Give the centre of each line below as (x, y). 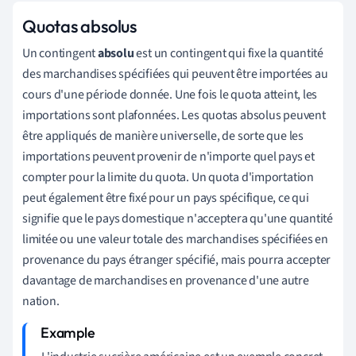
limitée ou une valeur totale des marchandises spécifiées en (176, 240)
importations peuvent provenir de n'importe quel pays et (168, 157)
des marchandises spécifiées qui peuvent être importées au (175, 74)
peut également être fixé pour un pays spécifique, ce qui (166, 198)
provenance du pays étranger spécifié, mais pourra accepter (177, 260)
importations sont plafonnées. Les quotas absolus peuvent (174, 116)
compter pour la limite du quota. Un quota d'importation (168, 178)
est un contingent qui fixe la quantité (229, 54)
